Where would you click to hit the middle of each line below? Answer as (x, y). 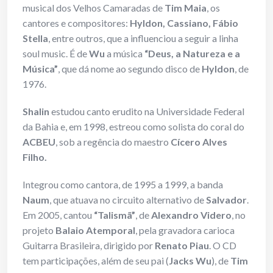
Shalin (36, 112)
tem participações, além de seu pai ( (96, 261)
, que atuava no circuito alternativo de (127, 200)
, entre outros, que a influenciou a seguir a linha (143, 38)
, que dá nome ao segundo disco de (130, 69)
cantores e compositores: (76, 23)
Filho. (35, 157)
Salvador (225, 200)
